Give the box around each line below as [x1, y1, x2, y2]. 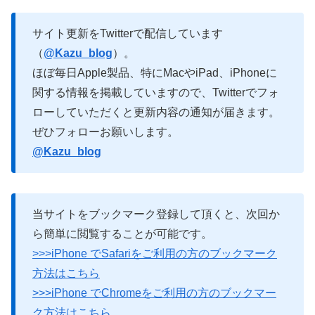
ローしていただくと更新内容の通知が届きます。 [32, 105, 280, 118]
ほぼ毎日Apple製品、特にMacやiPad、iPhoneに [32, 66, 277, 79]
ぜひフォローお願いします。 [32, 125, 179, 138]
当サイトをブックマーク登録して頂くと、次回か [32, 207, 280, 220]
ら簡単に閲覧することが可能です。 [32, 227, 212, 240]
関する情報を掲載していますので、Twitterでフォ [32, 86, 279, 98]
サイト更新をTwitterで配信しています [32, 27, 223, 39]
